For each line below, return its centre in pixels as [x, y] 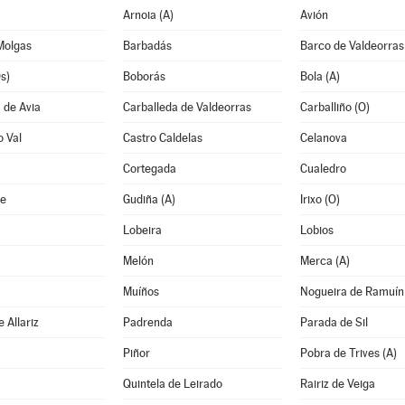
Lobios [316, 230]
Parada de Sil [334, 322]
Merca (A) [325, 261]
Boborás [144, 76]
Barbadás [147, 46]
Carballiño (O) [334, 107]
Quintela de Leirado [172, 384]
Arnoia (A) [148, 15]
